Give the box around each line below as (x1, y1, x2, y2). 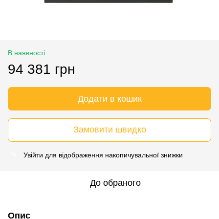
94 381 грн (8, 61, 75, 77)
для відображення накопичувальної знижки (43, 151, 183, 159)
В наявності (8, 48, 45, 57)
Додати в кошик (77, 93, 142, 104)
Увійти (23, 151, 43, 159)
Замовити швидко (73, 125, 146, 135)
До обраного (90, 177, 141, 188)
